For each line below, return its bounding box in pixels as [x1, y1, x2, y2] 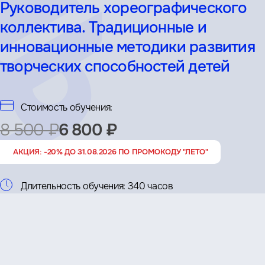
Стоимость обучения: [21, 101, 112, 114]
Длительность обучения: [21, 180, 125, 193]
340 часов [127, 180, 173, 193]
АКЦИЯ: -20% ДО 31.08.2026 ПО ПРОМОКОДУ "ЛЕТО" [13, 147, 208, 157]
